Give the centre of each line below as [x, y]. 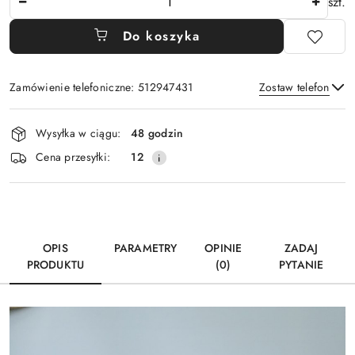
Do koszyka [161, 36]
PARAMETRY [145, 248]
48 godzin [157, 134]
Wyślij [177, 158]
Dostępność [56, 118]
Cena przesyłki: [73, 157]
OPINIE [223, 248]
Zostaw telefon [294, 87]
